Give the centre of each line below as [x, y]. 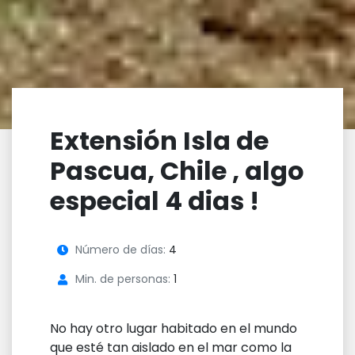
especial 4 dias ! [155, 201]
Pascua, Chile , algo [177, 171]
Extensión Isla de [159, 141]
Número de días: [120, 250]
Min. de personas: [123, 279]
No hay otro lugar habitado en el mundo [174, 329]
